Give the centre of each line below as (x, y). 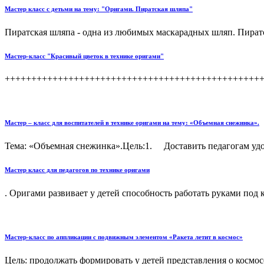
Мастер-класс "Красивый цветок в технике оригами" (84, 56)
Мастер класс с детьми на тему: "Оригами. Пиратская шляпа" (99, 9)
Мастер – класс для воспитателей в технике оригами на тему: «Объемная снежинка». (132, 123)
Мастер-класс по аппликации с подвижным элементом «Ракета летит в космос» (124, 237)
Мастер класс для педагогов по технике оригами (77, 170)
